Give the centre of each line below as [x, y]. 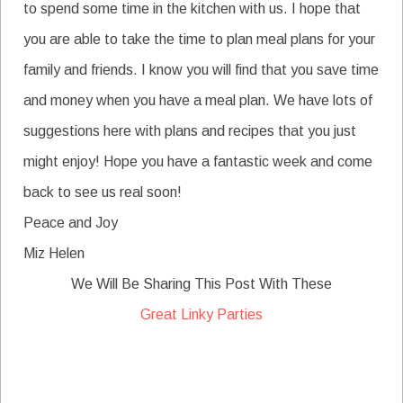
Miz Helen [54, 254]
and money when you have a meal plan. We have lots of [198, 101]
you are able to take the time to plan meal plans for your [199, 40]
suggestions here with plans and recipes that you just [190, 131]
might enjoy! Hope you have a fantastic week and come [198, 162]
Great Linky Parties [201, 315]
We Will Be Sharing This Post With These [201, 284]
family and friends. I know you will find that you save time [201, 70]
